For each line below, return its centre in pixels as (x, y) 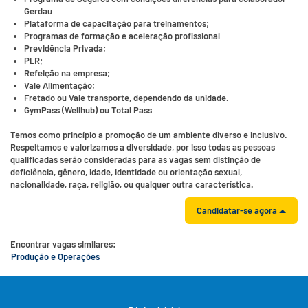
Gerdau (38, 11)
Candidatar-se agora (238, 210)
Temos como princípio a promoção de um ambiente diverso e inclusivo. (149, 135)
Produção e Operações (55, 256)
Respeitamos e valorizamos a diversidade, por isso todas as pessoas (143, 147)
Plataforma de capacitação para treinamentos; (117, 23)
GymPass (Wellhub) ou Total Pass (88, 110)
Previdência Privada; (65, 48)
